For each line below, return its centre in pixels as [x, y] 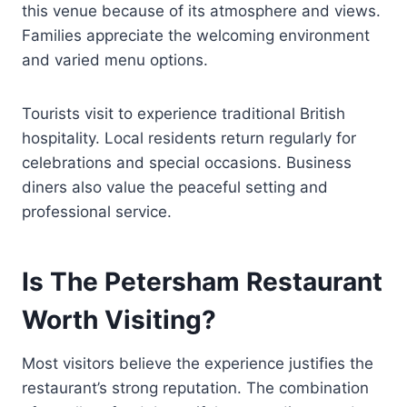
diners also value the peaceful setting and [175, 187]
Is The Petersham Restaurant [202, 281]
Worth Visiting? [119, 319]
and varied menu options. [115, 60]
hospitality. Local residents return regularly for [189, 138]
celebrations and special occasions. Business [187, 162]
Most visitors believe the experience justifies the [198, 363]
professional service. [97, 211]
